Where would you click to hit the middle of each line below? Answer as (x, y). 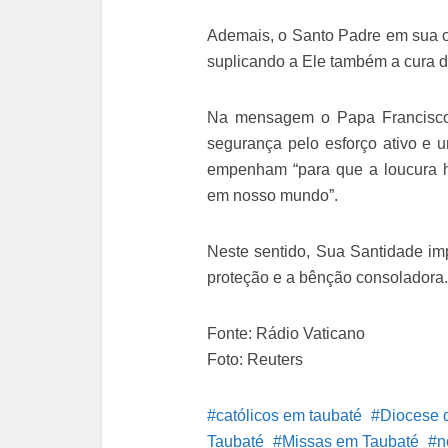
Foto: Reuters (255, 360)
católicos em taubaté (289, 416)
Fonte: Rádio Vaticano (286, 334)
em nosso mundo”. (272, 196)
